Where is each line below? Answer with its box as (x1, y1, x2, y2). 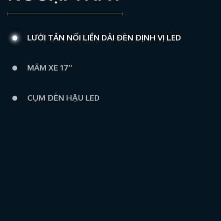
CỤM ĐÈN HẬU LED (27, 94, 100, 103)
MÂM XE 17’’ (27, 64, 73, 73)
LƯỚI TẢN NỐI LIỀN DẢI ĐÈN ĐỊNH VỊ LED (27, 34, 181, 43)
